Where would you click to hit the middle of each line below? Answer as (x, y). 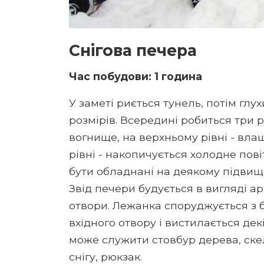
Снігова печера (133, 50)
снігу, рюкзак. (105, 256)
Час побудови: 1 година (136, 76)
